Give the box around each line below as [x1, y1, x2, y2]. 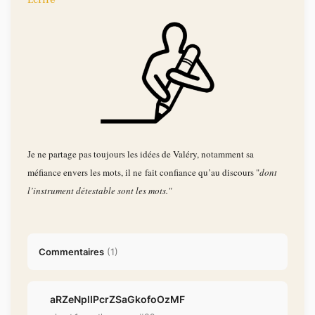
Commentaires [39, 246, 104, 258]
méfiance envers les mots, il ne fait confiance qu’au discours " [27, 166, 259, 179]
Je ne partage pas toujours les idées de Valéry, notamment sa [27, 148, 254, 161]
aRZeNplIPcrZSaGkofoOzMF [50, 293, 185, 306]
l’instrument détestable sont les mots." [27, 184, 172, 198]
